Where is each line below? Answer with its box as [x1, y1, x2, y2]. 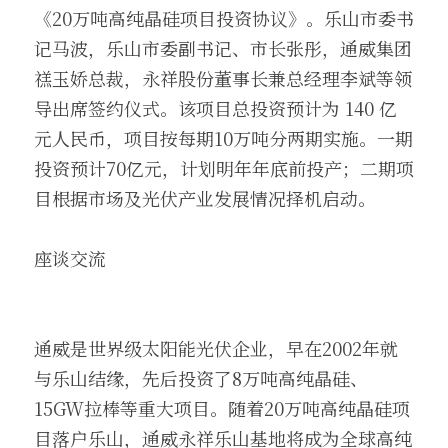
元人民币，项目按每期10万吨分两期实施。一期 [34, 125, 413, 151]
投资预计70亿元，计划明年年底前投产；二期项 [34, 155, 414, 181]
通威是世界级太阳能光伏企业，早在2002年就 [34, 335, 398, 361]
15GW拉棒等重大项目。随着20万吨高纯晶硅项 [34, 395, 410, 421]
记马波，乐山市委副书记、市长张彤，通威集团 [34, 35, 412, 61]
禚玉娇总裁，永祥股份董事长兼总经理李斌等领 [34, 65, 412, 91]
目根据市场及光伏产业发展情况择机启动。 [34, 185, 376, 211]
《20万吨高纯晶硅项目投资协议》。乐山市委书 [34, 5, 414, 31]
